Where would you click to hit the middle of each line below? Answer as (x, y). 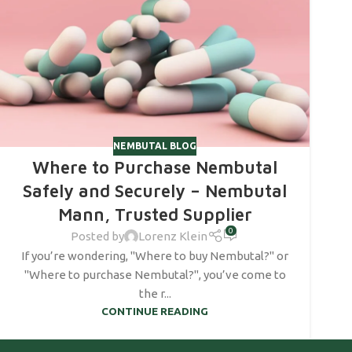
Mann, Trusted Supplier (155, 214)
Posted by (98, 236)
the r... (155, 294)
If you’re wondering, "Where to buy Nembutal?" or (155, 256)
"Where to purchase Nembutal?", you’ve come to (155, 275)
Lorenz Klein (173, 236)
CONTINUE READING (155, 312)
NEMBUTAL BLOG (155, 145)
